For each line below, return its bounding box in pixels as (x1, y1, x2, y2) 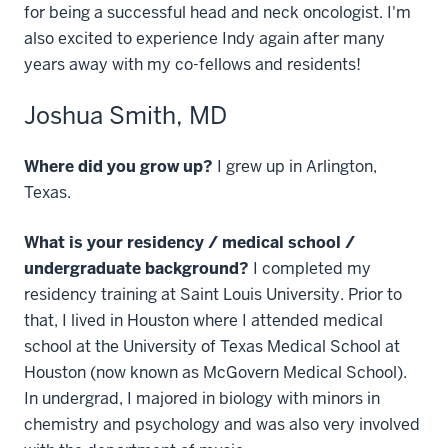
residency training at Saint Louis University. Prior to (24, 283, 402, 305)
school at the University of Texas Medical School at (24, 335, 400, 357)
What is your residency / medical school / (24, 231, 355, 253)
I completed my (249, 257, 371, 279)
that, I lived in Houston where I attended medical (24, 309, 383, 331)
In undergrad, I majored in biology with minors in (24, 387, 380, 409)
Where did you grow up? (24, 155, 213, 177)
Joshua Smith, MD (24, 99, 227, 131)
